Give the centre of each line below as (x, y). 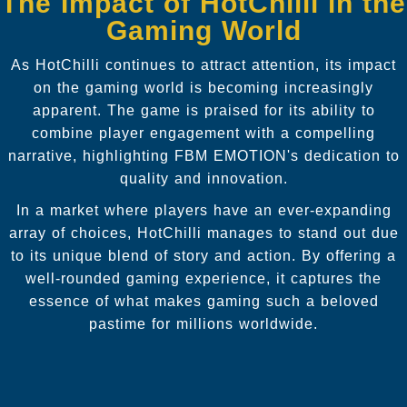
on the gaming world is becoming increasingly (203, 87)
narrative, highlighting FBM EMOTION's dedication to (203, 155)
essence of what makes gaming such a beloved (203, 301)
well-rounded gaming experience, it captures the (203, 278)
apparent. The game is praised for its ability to (203, 110)
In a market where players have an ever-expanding (203, 210)
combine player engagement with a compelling (203, 133)
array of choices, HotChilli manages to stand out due (203, 233)
